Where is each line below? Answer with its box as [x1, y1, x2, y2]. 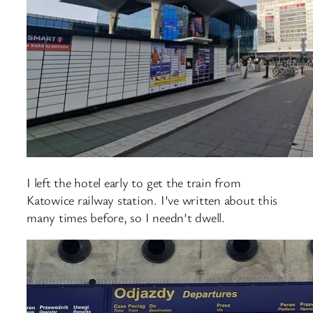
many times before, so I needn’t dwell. [27, 209, 225, 226]
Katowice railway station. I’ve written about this [27, 191, 278, 209]
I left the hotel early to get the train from [27, 174, 241, 191]
